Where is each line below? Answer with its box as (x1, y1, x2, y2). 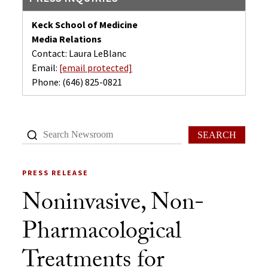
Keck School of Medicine (32, 19, 138, 31)
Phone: (32, 76, 63, 88)
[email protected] (59, 62, 133, 74)
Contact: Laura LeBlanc (32, 47, 127, 59)
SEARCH (197, 129, 236, 140)
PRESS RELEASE (22, 168, 89, 177)
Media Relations (32, 33, 102, 45)
